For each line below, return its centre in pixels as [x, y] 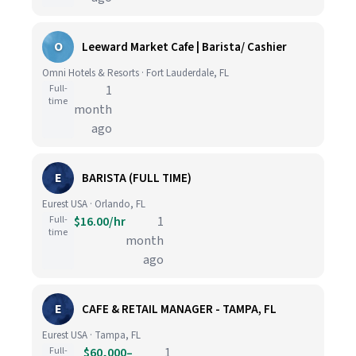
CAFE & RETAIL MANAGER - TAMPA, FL [179, 309]
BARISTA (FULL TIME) [137, 178]
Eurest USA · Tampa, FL [91, 335]
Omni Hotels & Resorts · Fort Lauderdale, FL [135, 73]
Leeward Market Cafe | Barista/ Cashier [184, 47]
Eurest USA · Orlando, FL [94, 204]
